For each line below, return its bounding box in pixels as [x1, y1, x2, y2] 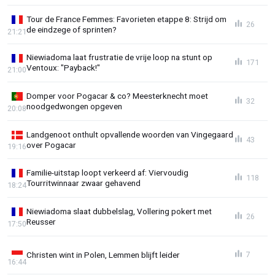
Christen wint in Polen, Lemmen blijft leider [26, 249, 180, 260]
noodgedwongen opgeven [26, 101, 122, 112]
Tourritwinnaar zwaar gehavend [26, 178, 141, 188]
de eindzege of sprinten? [26, 24, 117, 34]
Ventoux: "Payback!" [26, 63, 100, 73]
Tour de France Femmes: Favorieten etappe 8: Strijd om [26, 14, 227, 24]
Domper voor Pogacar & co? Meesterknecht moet [26, 91, 208, 101]
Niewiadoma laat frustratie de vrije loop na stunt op [26, 52, 212, 63]
